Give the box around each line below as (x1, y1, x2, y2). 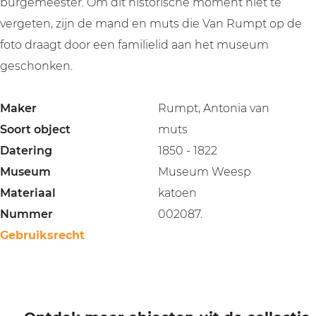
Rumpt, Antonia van (158, 102, 269, 115)
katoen (158, 186, 197, 200)
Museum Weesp (158, 165, 251, 178)
